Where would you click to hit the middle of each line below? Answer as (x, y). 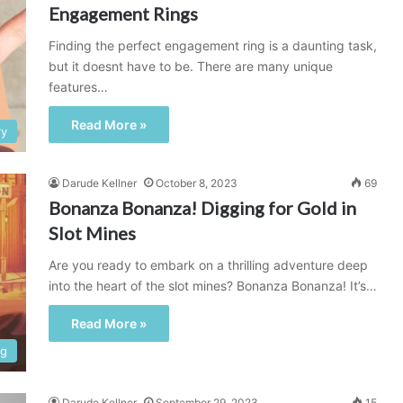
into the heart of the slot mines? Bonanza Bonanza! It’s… (213, 286)
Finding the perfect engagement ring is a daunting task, (213, 45)
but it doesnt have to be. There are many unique (191, 66)
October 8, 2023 (197, 183)
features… (78, 87)
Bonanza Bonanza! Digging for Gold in (202, 208)
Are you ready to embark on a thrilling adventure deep (208, 265)
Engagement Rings (123, 13)
